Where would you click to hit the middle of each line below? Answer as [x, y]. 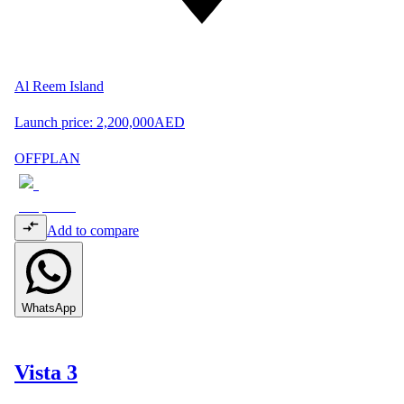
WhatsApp [49, 308]
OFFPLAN [47, 158]
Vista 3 [46, 373]
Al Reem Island [59, 86]
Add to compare [93, 230]
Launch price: [54, 122]
